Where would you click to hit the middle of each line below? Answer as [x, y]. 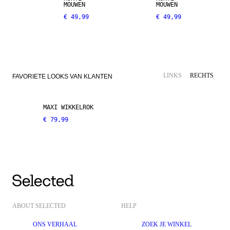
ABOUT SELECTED [39, 206]
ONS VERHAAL [55, 224]
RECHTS [202, 76]
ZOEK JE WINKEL [167, 224]
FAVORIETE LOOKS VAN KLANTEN [62, 76]
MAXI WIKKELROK [68, 108]
